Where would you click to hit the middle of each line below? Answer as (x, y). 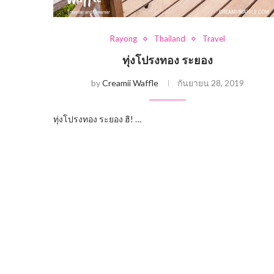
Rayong (124, 39)
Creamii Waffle (131, 83)
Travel (214, 39)
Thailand (170, 39)
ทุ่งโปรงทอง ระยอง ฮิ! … (97, 119)
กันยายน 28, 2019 (211, 83)
